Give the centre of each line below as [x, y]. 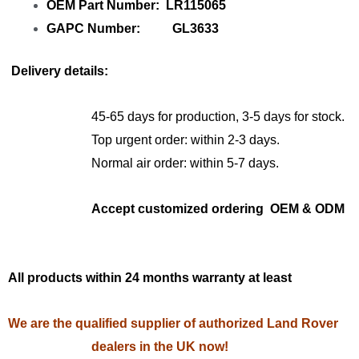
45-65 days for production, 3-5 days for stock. [218, 117]
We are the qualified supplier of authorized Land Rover [173, 324]
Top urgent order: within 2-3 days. [186, 140]
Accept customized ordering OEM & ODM [221, 209]
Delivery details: [58, 71]
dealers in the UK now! [160, 347]
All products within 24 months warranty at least [150, 278]
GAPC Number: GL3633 [133, 29]
